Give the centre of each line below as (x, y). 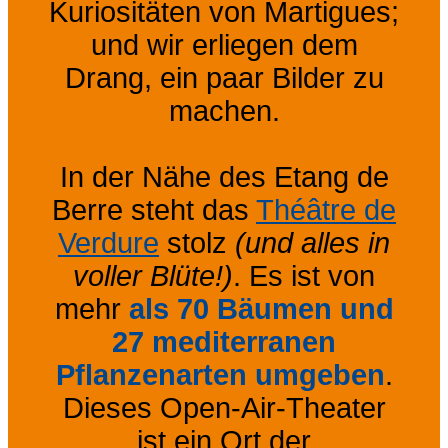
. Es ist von (304, 275)
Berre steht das (154, 209)
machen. (224, 110)
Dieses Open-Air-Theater (224, 407)
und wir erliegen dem (224, 44)
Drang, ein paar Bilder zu (224, 77)
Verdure (108, 242)
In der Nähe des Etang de (224, 176)
